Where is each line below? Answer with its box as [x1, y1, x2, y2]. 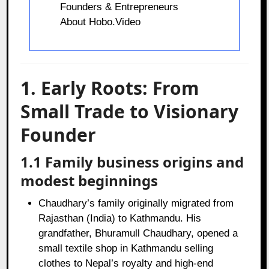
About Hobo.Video [60, 16, 141, 28]
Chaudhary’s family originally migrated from [38, 197, 234, 209]
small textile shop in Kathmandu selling [38, 242, 214, 254]
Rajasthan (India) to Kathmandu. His [38, 212, 202, 224]
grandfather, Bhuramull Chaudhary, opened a [38, 227, 238, 239]
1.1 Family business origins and [20, 151, 244, 172]
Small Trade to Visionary [20, 98, 239, 124]
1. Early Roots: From [20, 75, 199, 100]
